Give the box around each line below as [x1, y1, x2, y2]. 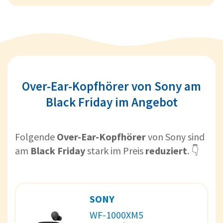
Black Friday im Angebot [45, 94, 178, 110]
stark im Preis [85, 144, 145, 157]
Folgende [15, 130, 57, 143]
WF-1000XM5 [90, 208, 143, 221]
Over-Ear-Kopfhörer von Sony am [22, 78, 201, 94]
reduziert [145, 144, 187, 157]
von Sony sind [146, 130, 205, 143]
